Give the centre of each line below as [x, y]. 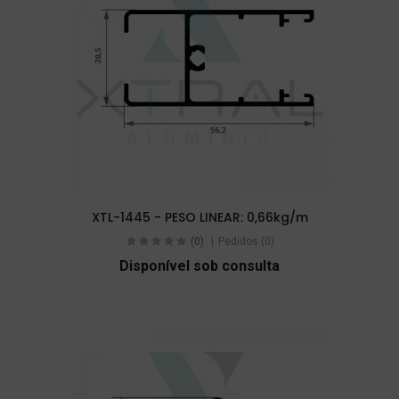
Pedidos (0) [246, 241]
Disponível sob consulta [199, 266]
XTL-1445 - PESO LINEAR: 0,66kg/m [199, 217]
